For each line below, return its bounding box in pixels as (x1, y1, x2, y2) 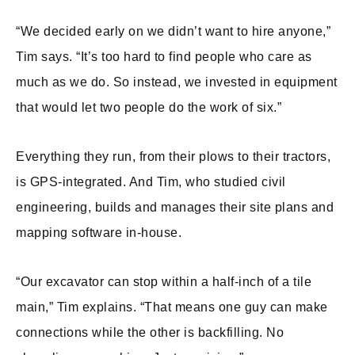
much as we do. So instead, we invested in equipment (16, 75, 338, 89)
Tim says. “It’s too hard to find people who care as (16, 50, 312, 63)
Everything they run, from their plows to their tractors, (16, 150, 330, 163)
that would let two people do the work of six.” (16, 101, 281, 114)
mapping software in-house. (16, 226, 181, 239)
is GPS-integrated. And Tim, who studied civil (16, 175, 286, 189)
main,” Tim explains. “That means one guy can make (16, 300, 328, 314)
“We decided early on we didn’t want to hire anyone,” (16, 25, 330, 38)
